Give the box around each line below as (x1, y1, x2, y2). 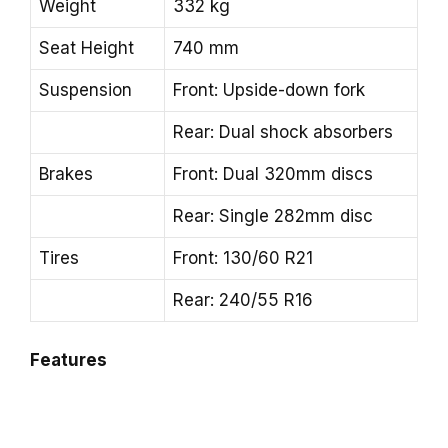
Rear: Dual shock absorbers (173, 122, 393, 143)
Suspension (39, 80, 132, 101)
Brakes (39, 164, 93, 185)
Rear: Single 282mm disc (173, 206, 373, 227)
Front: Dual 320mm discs (173, 164, 373, 185)
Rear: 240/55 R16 (173, 290, 313, 311)
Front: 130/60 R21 (173, 248, 313, 269)
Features (30, 349, 107, 370)
